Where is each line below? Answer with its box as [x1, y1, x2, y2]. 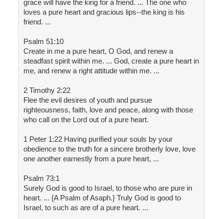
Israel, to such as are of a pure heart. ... [23, 203, 148, 212]
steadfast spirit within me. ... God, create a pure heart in [23, 57, 199, 66]
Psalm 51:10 [23, 37, 64, 46]
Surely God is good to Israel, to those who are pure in [23, 184, 192, 193]
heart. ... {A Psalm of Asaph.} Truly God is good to [23, 194, 181, 202]
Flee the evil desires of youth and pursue [23, 96, 152, 105]
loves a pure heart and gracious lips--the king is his [23, 8, 185, 17]
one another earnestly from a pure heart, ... [23, 154, 159, 163]
